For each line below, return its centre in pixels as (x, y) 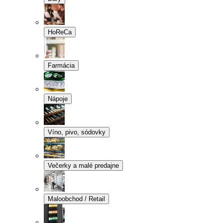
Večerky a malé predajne (83, 166)
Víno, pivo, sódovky (77, 132)
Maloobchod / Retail (76, 199)
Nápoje (58, 99)
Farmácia (61, 65)
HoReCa (60, 32)
